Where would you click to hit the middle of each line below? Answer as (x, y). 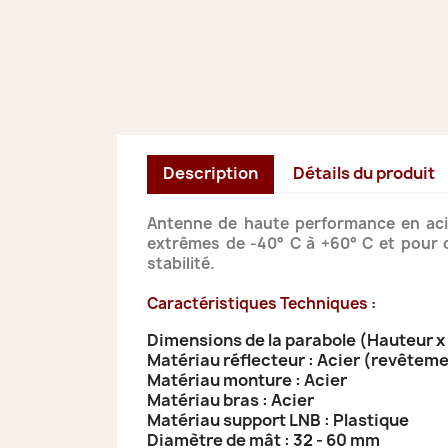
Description (210, 172)
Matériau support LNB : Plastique (278, 419)
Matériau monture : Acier (247, 379)
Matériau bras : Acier (230, 399)
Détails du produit (364, 172)
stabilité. (181, 263)
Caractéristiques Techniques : (261, 303)
